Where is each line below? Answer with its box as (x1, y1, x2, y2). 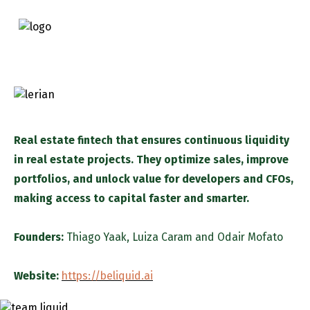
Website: (14, 268, 62, 282)
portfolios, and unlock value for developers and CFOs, (14, 172, 293, 185)
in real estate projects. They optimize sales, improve (14, 152, 289, 166)
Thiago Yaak (66, 230, 127, 244)
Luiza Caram (129, 230, 192, 244)
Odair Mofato (217, 230, 283, 244)
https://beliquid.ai (62, 268, 153, 282)
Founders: (14, 230, 66, 244)
